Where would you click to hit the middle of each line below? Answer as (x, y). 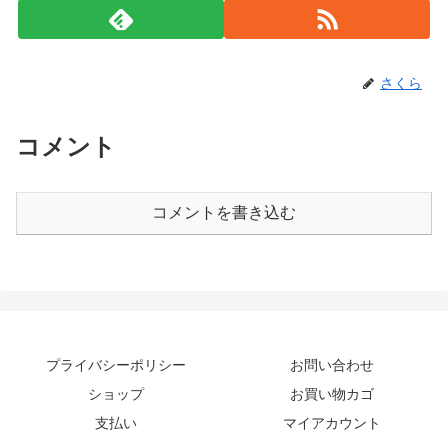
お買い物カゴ (332, 393)
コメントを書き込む (224, 212)
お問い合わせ (332, 364)
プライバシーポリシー (116, 364)
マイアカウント (332, 422)
